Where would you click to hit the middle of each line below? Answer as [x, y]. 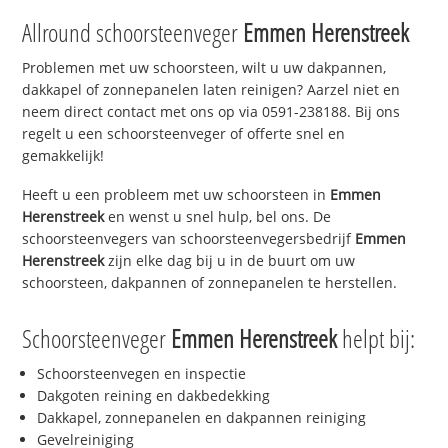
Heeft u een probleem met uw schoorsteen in [176, 195]
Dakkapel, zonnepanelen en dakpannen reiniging [202, 417]
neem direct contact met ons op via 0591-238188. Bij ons [211, 112]
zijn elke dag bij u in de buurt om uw [230, 261]
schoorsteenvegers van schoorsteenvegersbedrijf [189, 239]
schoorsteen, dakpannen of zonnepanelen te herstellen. [210, 283]
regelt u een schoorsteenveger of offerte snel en [184, 134]
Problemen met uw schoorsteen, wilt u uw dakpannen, [204, 68]
